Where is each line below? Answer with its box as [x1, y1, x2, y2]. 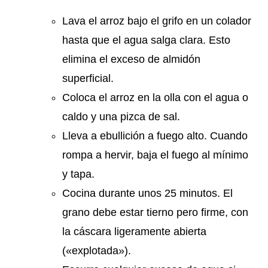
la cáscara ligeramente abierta [62, 225, 206, 237]
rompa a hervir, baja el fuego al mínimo [62, 148, 248, 161]
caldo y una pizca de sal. [62, 110, 180, 123]
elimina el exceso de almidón [62, 53, 200, 65]
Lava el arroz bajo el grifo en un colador [62, 14, 251, 27]
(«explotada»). [62, 244, 131, 257]
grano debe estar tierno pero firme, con [62, 206, 248, 218]
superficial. [62, 72, 114, 84]
